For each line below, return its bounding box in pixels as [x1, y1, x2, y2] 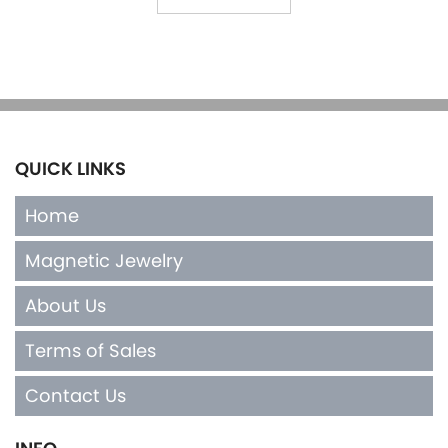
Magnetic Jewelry [25, 247, 183, 273]
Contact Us [25, 382, 126, 408]
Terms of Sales [25, 337, 156, 363]
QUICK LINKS [15, 155, 126, 181]
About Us [25, 292, 106, 318]
